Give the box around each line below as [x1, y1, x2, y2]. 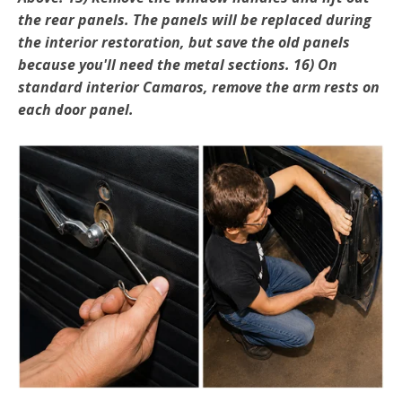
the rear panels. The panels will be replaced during [18, 10, 371, 31]
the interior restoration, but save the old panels [18, 32, 350, 53]
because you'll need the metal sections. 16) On [18, 55, 337, 75]
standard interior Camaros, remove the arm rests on [18, 77, 380, 98]
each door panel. [18, 100, 134, 120]
